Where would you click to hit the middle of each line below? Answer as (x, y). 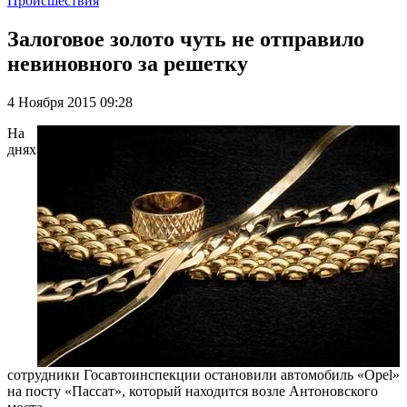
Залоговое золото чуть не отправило (186, 39)
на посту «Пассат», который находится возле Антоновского (193, 391)
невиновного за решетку (128, 63)
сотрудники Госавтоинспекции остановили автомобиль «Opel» (203, 374)
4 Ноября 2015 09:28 (70, 102)
